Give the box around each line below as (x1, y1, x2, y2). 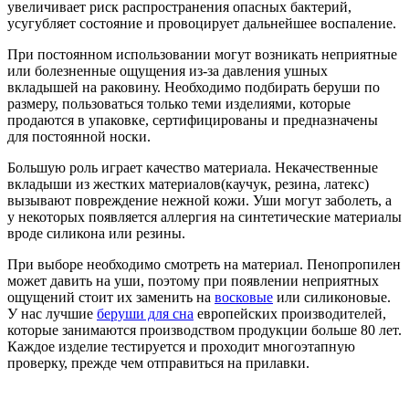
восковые (215, 289, 273, 305)
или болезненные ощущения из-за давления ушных (7, 63, 328, 79)
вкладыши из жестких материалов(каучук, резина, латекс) (7, 176, 369, 192)
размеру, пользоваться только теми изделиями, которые (7, 96, 351, 111)
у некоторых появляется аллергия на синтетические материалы (7, 209, 402, 225)
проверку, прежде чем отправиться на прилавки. (7, 355, 309, 371)
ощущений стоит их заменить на (7, 289, 215, 305)
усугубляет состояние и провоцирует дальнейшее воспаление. (7, 16, 396, 31)
